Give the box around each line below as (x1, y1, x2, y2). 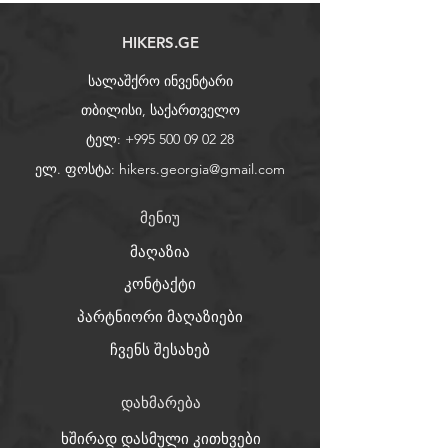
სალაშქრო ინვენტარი (87, 72, 233, 91)
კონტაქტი (124, 274, 196, 294)
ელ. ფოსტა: (35, 160, 119, 179)
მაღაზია (130, 242, 190, 262)
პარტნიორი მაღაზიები (77, 307, 243, 327)
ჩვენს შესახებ (110, 340, 210, 360)
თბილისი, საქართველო (80, 101, 240, 120)
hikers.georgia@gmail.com (119, 160, 285, 179)
